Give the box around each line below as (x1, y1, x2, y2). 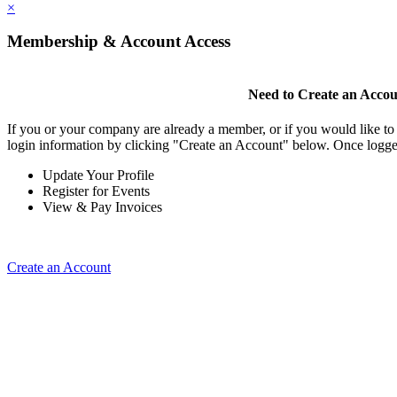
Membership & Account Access (7, 32, 230, 51)
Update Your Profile (43, 167, 154, 183)
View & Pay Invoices (43, 199, 162, 215)
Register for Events (43, 183, 150, 199)
